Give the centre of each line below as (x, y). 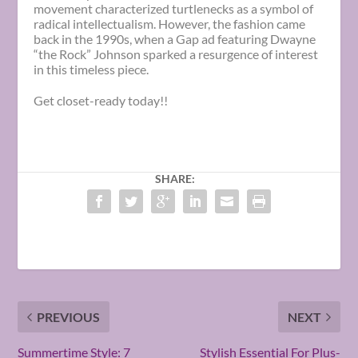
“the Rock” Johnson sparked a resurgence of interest (176, 54)
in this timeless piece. (91, 69)
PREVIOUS (69, 316)
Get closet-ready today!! (101, 100)
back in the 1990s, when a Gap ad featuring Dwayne (175, 38)
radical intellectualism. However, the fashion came (170, 23)
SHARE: (175, 178)
